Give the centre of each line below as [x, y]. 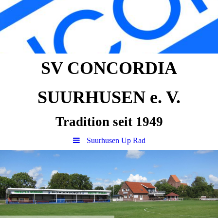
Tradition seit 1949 [109, 122]
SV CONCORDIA [109, 68]
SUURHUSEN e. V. [109, 97]
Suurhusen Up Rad [116, 140]
